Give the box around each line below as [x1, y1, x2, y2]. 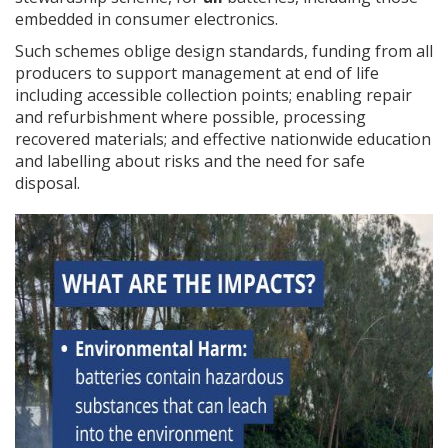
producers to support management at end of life [15, 62, 379, 85]
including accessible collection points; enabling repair [15, 84, 412, 107]
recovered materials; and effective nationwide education [15, 128, 431, 151]
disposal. [15, 172, 84, 195]
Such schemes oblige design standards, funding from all [15, 40, 433, 63]
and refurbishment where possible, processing [15, 106, 366, 129]
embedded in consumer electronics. [15, 8, 282, 31]
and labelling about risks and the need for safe [15, 150, 365, 173]
